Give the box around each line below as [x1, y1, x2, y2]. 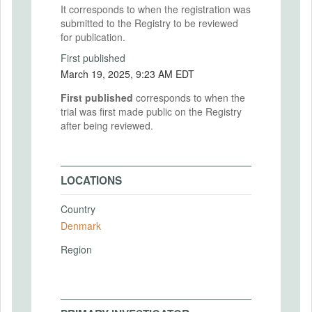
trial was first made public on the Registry [61, 104, 242, 118]
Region [61, 242, 92, 256]
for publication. [61, 29, 125, 44]
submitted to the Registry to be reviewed [61, 15, 238, 30]
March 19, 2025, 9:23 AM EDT [136, 67, 194, 81]
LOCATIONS [61, 173, 122, 188]
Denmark [61, 218, 101, 233]
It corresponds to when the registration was [61, 1, 251, 16]
